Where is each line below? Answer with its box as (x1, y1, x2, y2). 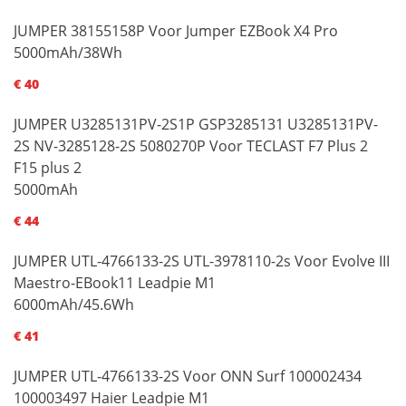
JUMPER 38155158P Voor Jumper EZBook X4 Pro (14, 20, 338, 41)
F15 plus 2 (14, 157, 82, 178)
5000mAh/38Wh (14, 42, 122, 63)
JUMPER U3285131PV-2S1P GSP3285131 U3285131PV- (14, 113, 378, 134)
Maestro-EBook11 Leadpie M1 (14, 272, 216, 293)
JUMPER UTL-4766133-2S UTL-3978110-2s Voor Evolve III (14, 250, 390, 271)
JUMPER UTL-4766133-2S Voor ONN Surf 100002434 (14, 365, 362, 386)
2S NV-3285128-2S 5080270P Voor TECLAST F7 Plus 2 (14, 135, 368, 156)
